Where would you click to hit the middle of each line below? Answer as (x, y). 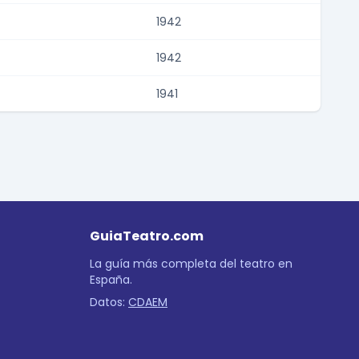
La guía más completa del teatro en (191, 264)
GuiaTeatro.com (147, 236)
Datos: (109, 303)
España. (111, 280)
